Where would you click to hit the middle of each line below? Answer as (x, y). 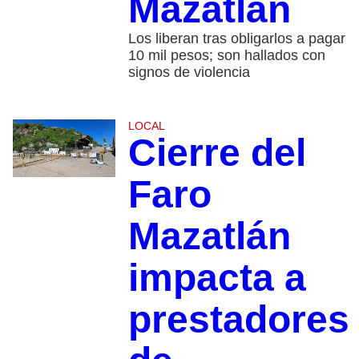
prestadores (238, 320)
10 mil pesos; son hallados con (226, 56)
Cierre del (217, 153)
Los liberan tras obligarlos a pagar (236, 39)
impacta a (217, 278)
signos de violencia (189, 73)
